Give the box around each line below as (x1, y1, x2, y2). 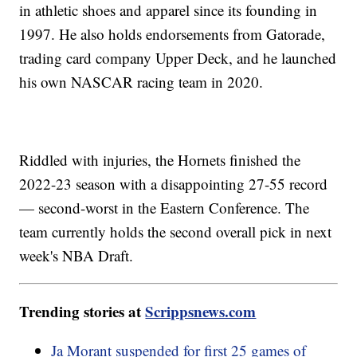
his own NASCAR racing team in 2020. (19, 72, 264, 92)
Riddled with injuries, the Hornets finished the (19, 150, 301, 171)
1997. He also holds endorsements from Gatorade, (19, 24, 326, 45)
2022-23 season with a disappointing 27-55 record (19, 174, 328, 194)
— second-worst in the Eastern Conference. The (19, 198, 310, 218)
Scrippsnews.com (145, 300, 257, 323)
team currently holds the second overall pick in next (19, 222, 332, 242)
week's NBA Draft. (19, 245, 139, 266)
